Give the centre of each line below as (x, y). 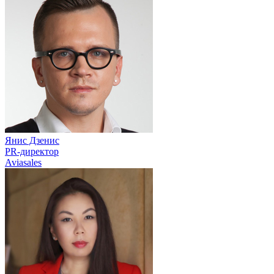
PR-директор (32, 151)
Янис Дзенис (32, 140)
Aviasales (23, 162)
